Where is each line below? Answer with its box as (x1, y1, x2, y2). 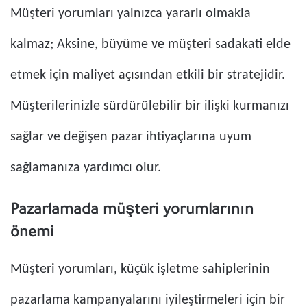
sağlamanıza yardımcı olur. (10, 161, 161, 175)
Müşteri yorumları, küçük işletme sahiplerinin (10, 262, 270, 277)
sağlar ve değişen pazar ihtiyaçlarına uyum (10, 130, 251, 145)
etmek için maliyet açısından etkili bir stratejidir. (10, 69, 285, 83)
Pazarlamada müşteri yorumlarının (10, 204, 254, 221)
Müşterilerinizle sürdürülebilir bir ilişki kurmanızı (10, 99, 289, 114)
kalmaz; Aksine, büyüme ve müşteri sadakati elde (10, 38, 291, 52)
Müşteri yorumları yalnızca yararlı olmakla (10, 7, 251, 21)
